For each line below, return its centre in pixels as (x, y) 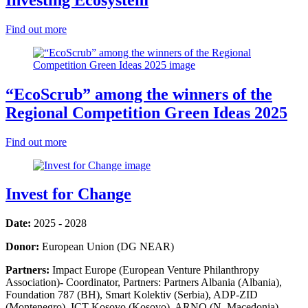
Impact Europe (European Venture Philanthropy (156, 270)
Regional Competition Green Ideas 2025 (146, 112)
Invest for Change (68, 194)
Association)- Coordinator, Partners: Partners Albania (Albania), (144, 283)
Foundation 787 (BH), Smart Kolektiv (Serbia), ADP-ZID (132, 295)
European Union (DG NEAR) (108, 247)
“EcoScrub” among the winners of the (139, 94)
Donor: (22, 247)
